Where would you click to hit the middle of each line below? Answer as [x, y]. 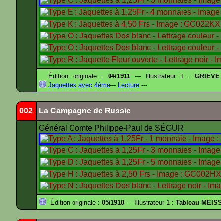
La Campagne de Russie [85, 111]
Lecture [128, 85]
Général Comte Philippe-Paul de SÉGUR [112, 128]
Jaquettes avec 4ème [78, 85]
